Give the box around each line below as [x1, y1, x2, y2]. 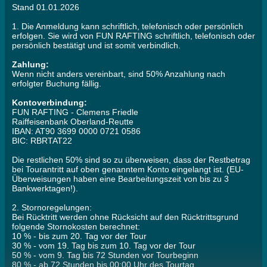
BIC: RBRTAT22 [12, 136, 72, 146]
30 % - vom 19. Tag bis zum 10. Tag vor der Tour [12, 241, 195, 251]
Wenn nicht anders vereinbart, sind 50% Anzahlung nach [12, 69, 225, 79]
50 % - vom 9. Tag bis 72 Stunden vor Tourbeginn [12, 250, 198, 260]
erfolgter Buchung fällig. [12, 79, 101, 89]
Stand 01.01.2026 [12, 2, 79, 13]
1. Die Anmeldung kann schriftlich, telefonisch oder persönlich [12, 21, 243, 32]
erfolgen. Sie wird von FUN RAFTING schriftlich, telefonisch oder [12, 31, 255, 41]
